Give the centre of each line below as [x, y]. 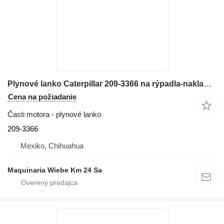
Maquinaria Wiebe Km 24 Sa [55, 170]
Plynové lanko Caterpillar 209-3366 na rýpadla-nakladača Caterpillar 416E [208, 83]
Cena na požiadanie [42, 96]
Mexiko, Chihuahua [52, 145]
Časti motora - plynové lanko [54, 114]
